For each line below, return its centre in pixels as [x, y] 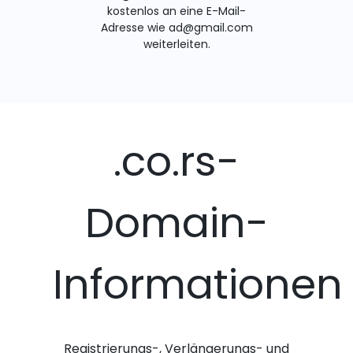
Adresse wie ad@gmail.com [176, 28]
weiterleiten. [176, 45]
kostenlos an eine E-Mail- [176, 11]
